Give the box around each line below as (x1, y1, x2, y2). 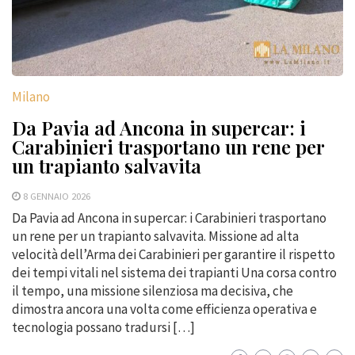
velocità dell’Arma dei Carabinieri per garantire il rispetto (12, 245, 335, 263)
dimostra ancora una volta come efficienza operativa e (12, 300, 317, 318)
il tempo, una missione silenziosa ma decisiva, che (12, 281, 293, 300)
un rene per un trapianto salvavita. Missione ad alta (12, 227, 299, 245)
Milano (12, 87, 50, 105)
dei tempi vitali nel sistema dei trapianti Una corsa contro (12, 263, 337, 281)
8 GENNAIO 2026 (23, 189, 90, 202)
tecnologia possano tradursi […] (12, 318, 195, 336)
